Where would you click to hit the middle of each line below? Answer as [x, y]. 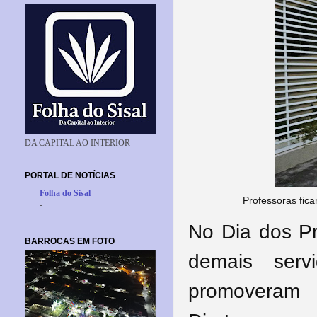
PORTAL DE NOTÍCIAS [70, 175]
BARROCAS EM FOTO [70, 241]
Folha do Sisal [65, 193]
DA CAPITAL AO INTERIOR [77, 143]
